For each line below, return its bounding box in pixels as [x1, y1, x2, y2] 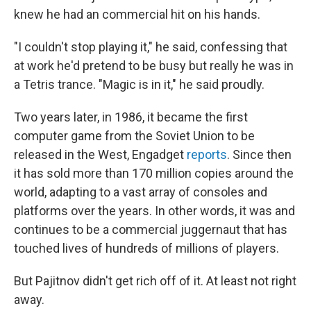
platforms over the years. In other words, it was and [14, 203, 295, 218]
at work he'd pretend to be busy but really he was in [14, 58, 294, 73]
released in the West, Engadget [14, 147, 187, 162]
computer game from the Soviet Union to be [14, 128, 255, 143]
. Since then [227, 147, 292, 162]
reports [187, 147, 227, 162]
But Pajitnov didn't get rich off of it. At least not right [14, 274, 296, 288]
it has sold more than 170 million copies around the [14, 166, 294, 180]
